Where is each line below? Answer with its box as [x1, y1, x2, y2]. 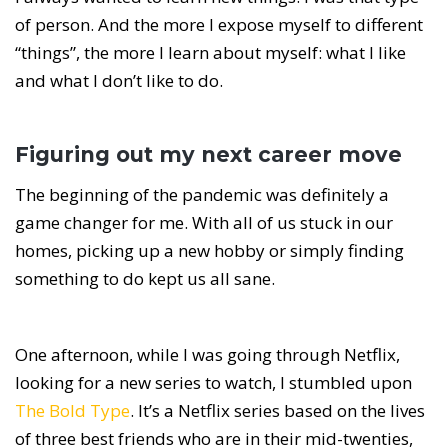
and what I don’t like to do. [15, 69, 227, 93]
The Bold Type [15, 399, 130, 423]
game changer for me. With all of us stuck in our [15, 211, 393, 235]
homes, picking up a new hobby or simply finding [15, 239, 404, 263]
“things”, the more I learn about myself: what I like [15, 41, 406, 65]
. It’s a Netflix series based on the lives [130, 399, 425, 423]
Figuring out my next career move [15, 142, 402, 168]
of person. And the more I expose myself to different [15, 13, 423, 37]
